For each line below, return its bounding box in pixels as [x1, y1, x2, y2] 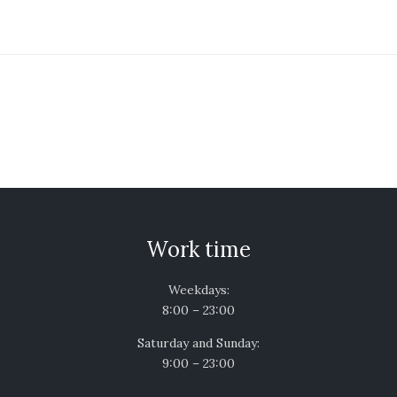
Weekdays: [167, 281, 230, 298]
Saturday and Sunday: [137, 334, 260, 351]
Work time [146, 235, 251, 263]
